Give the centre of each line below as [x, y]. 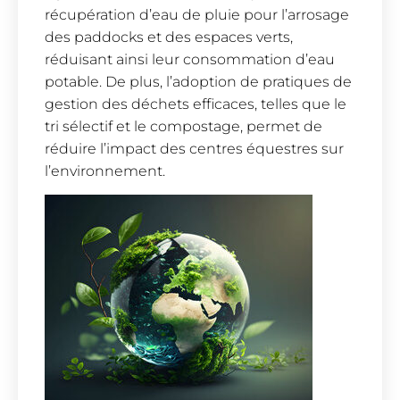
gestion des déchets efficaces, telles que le [196, 104]
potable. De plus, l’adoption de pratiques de [198, 82]
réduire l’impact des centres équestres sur [194, 149]
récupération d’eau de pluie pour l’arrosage [197, 15]
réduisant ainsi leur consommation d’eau [190, 60]
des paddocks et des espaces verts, [169, 37]
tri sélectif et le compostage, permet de [183, 127]
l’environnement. [105, 171]
